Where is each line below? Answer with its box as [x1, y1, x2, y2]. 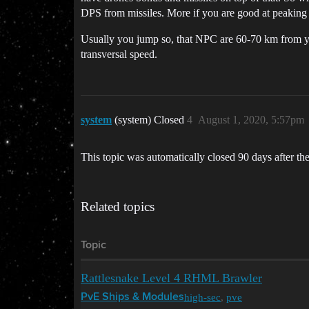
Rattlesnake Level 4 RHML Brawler [81, 270, 262, 285]
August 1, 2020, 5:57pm [198, 113, 304, 126]
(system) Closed [114, 113, 187, 126]
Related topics [81, 199, 154, 214]
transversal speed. [81, 48, 157, 60]
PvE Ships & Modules [81, 291, 184, 303]
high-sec [184, 291, 221, 303]
